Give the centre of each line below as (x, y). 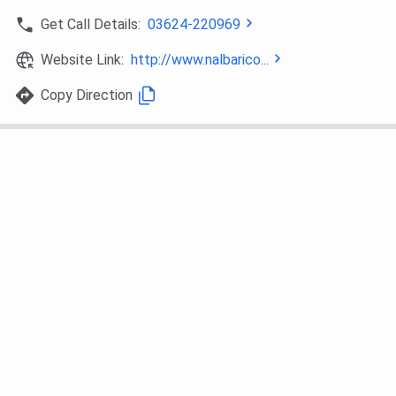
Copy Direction (87, 95)
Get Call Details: (91, 25)
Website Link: (86, 60)
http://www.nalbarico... (200, 60)
